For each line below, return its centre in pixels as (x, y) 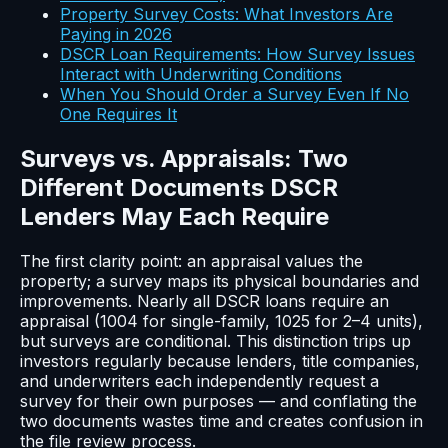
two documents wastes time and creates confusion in (221, 421)
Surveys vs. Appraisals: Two (184, 159)
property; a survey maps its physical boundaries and (219, 281)
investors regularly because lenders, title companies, (220, 361)
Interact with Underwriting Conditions (201, 74)
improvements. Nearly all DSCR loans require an (204, 301)
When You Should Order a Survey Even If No (234, 94)
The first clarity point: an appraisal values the (191, 261)
